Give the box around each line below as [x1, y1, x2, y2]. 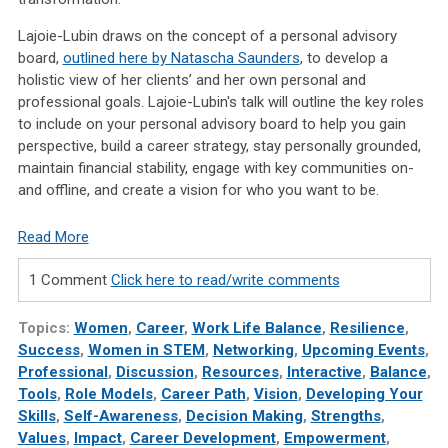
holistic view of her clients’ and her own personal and [17, 71, 366, 90]
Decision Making [185, 407, 303, 426]
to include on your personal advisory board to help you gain [17, 115, 406, 134]
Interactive [286, 363, 362, 382]
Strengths [310, 407, 381, 426]
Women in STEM [87, 341, 205, 360]
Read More [17, 228, 89, 247]
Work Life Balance [191, 319, 322, 338]
